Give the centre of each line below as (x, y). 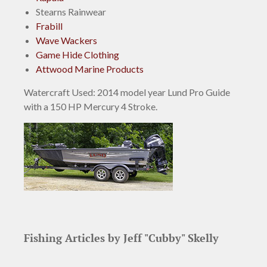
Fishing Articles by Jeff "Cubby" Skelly (121, 238)
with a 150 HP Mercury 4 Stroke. (91, 106)
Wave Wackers (66, 40)
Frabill (49, 26)
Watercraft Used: (60, 92)
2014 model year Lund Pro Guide (163, 92)
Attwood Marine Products (90, 69)
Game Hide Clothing (77, 54)
